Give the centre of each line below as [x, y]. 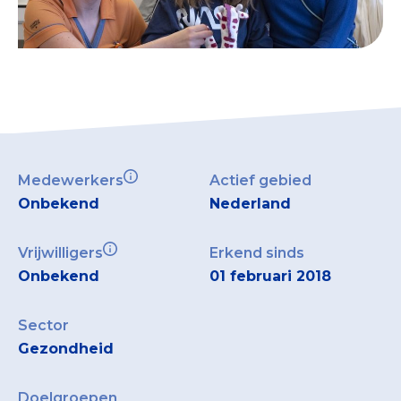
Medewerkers [71, 180]
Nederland [250, 203]
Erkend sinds [257, 252]
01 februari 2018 [270, 276]
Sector [43, 325]
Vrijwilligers [60, 252]
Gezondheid [66, 348]
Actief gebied [260, 180]
